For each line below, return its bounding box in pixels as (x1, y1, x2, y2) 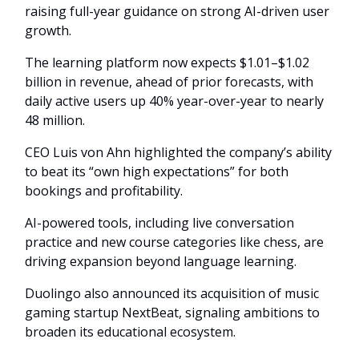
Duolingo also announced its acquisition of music (25, 284, 319, 303)
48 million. (25, 111, 85, 130)
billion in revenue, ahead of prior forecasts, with (25, 73, 313, 91)
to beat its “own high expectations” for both (25, 163, 288, 181)
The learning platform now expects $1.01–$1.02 (25, 54, 309, 72)
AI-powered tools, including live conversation (25, 214, 294, 232)
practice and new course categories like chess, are (25, 233, 324, 252)
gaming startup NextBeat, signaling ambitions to (25, 304, 320, 322)
